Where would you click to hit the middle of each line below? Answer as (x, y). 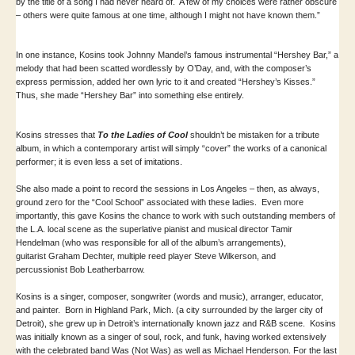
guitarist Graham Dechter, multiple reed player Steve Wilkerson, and (146, 256)
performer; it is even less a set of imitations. (100, 161)
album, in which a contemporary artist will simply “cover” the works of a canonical (171, 148)
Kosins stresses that (57, 134)
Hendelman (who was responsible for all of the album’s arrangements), (151, 242)
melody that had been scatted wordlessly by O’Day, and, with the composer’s (164, 68)
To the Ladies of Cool (143, 134)
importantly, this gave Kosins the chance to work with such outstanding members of (176, 215)
